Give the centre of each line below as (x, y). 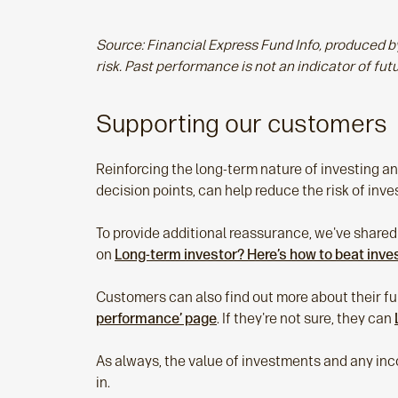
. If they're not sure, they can (306, 319)
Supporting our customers (242, 124)
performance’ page (156, 319)
